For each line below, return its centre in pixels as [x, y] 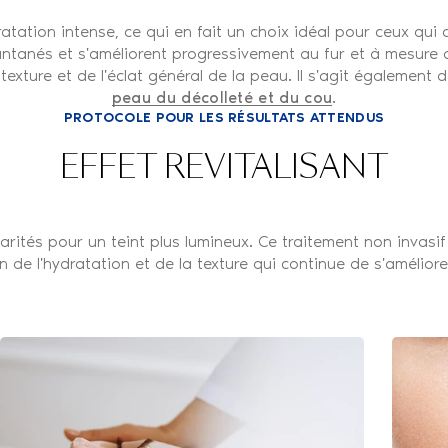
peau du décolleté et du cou [222, 97]
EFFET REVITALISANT [224, 168]
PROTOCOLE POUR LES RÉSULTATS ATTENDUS [224, 117]
